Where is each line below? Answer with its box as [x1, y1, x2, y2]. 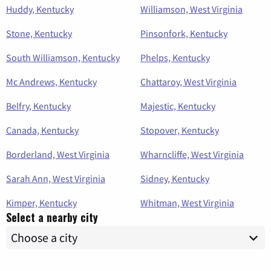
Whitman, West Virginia [140, 197, 234, 209]
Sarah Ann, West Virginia [6, 172, 105, 185]
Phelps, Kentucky [140, 51, 210, 64]
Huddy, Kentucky [6, 3, 74, 16]
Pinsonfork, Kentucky [140, 27, 227, 40]
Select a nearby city [6, 209, 98, 226]
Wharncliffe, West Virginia [140, 148, 244, 161]
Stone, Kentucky [6, 27, 72, 40]
